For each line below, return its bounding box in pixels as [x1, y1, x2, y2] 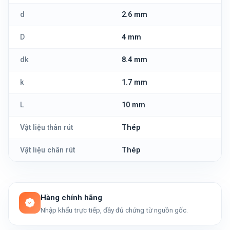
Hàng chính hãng [41, 193, 102, 202]
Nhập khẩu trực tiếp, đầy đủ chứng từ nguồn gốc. [41, 206, 188, 214]
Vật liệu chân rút [20, 146, 75, 155]
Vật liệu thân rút [20, 123, 73, 132]
